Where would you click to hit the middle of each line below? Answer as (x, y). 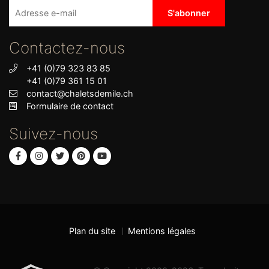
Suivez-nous (53, 134)
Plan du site (92, 231)
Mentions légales (162, 231)
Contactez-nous (67, 48)
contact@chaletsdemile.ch (80, 93)
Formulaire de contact (70, 106)
